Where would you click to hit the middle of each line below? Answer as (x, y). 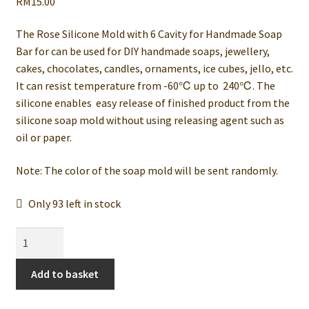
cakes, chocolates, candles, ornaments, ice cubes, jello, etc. (154, 69)
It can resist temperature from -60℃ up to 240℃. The (145, 86)
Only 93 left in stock (75, 203)
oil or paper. (43, 138)
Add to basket (65, 273)
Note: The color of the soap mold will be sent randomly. (147, 170)
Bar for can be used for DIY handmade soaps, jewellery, (142, 51)
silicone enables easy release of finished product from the (152, 103)
